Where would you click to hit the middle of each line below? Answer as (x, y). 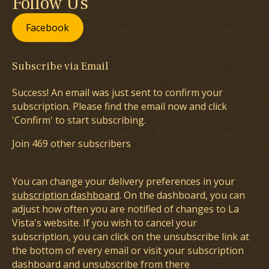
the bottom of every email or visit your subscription (128, 250)
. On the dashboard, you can (182, 195)
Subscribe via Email (60, 66)
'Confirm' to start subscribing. (79, 120)
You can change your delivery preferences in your (123, 181)
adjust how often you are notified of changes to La (125, 209)
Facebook (48, 28)
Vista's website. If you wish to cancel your (104, 223)
